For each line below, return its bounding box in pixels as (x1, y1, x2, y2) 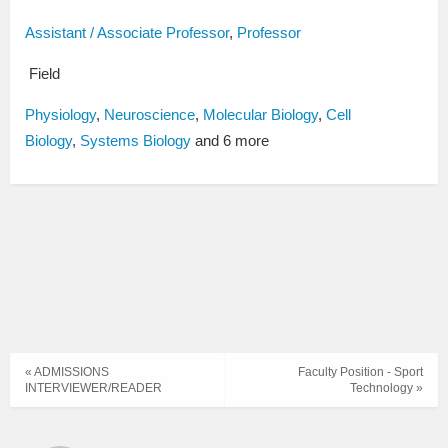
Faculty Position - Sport (298, 365, 423, 380)
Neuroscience (104, 106, 195, 124)
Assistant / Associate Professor (25, 24, 229, 42)
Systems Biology (80, 132, 191, 150)
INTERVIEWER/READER (25, 381, 162, 396)
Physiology (25, 106, 96, 124)
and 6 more (191, 132, 269, 150)
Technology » (350, 381, 423, 396)
